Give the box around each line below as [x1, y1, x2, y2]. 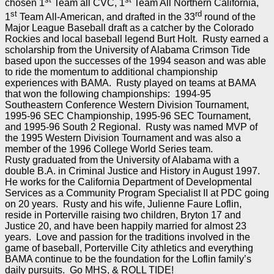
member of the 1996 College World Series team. [5, 144, 213, 155]
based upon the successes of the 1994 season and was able [5, 56, 266, 67]
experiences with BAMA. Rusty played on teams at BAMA [5, 78, 256, 89]
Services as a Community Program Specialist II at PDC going [5, 188, 269, 199]
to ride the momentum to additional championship [5, 67, 218, 78]
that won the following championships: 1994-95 [5, 89, 211, 100]
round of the [202, 12, 256, 23]
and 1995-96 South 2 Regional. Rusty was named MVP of [5, 122, 257, 133]
